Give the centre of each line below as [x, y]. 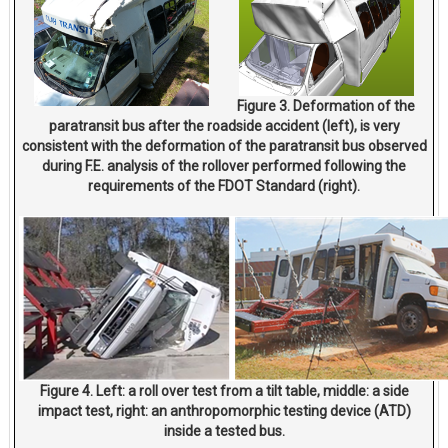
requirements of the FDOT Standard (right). [224, 186]
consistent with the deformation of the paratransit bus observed [224, 146]
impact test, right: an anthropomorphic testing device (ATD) [224, 411]
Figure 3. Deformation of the [326, 106]
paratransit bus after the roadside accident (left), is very [224, 126]
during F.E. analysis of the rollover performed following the [224, 166]
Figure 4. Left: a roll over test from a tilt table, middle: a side [224, 391]
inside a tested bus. [224, 431]
